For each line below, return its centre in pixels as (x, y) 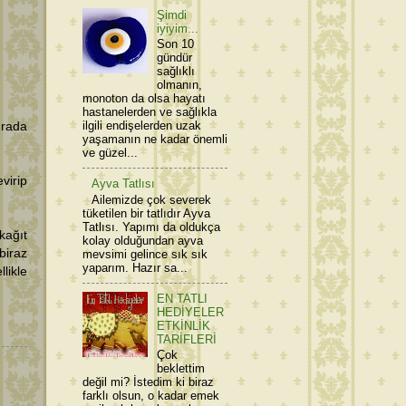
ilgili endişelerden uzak (142, 126)
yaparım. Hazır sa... (135, 267)
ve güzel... (110, 153)
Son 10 (176, 44)
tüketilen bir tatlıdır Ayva (146, 213)
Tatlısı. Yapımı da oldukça (151, 227)
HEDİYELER (191, 312)
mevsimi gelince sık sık (145, 254)
